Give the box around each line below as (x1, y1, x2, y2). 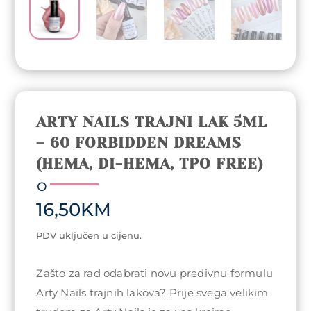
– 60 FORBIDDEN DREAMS (36, 135, 242, 152)
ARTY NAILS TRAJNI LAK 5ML (36, 114, 268, 131)
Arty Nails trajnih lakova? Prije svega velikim (36, 286, 269, 300)
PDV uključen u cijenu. (36, 230, 142, 242)
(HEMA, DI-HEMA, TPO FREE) (36, 155, 264, 173)
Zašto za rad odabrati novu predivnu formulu (36, 267, 274, 280)
